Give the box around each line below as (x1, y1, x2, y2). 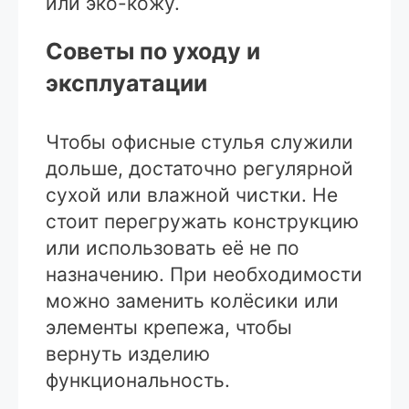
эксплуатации (46, 68, 207, 97)
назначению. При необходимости (46, 262, 362, 286)
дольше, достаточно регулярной (46, 156, 353, 180)
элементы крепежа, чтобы (46, 315, 292, 339)
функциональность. (46, 368, 230, 392)
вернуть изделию (46, 341, 210, 365)
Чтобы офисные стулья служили (46, 130, 353, 153)
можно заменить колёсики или (46, 288, 339, 312)
